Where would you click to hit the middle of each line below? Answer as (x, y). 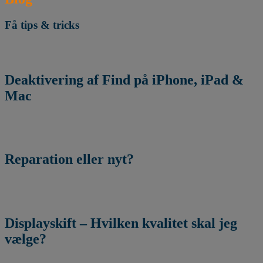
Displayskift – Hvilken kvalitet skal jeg (121, 223)
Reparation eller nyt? (69, 159)
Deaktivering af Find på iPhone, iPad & (124, 80)
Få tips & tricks (42, 25)
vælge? (26, 239)
